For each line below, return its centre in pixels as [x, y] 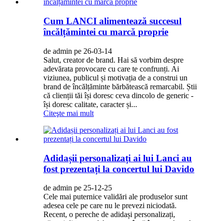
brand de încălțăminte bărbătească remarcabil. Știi [120, 86]
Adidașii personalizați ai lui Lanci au [118, 158]
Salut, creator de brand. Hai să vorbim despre [113, 60]
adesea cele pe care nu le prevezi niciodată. [110, 206]
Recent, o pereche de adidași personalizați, [109, 215]
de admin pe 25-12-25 [78, 188]
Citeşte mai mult [69, 113]
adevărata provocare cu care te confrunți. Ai [111, 69]
